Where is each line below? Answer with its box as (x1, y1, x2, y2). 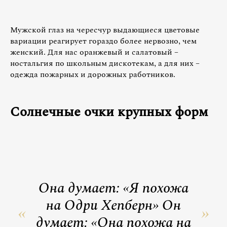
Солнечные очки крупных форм (10, 101, 208, 122)
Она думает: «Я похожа (38, 177, 188, 199)
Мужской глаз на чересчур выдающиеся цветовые (10, 23, 200, 36)
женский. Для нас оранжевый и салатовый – (10, 46, 178, 58)
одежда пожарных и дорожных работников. (10, 68, 175, 81)
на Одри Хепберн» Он (46, 194, 181, 216)
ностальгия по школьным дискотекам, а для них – (10, 57, 200, 69)
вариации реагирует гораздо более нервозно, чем (10, 34, 197, 47)
